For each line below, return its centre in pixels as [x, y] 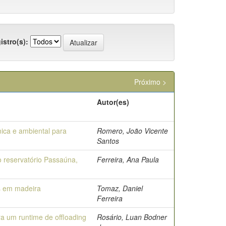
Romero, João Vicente [132, 131]
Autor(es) [113, 102]
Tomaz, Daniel [120, 188]
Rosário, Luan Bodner [132, 217]
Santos [108, 141]
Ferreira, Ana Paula [128, 159]
